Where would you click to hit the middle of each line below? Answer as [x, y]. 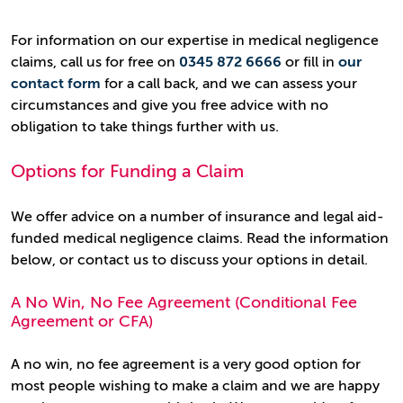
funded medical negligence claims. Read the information [200, 238]
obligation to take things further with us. [145, 127]
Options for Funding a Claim [127, 171]
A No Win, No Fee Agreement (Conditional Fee [184, 302]
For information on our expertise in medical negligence [195, 40]
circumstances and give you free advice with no [170, 105]
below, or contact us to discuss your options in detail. [189, 260]
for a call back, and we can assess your [229, 84]
